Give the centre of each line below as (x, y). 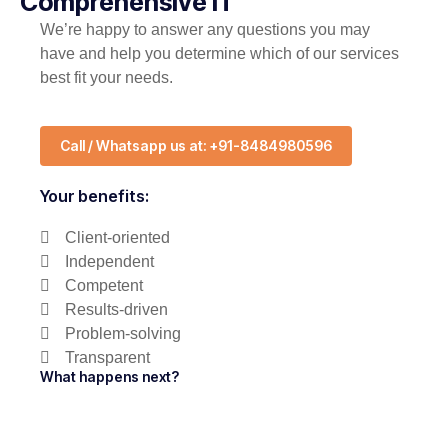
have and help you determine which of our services (219, 54)
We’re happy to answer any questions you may (205, 30)
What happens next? (109, 377)
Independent (109, 262)
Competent (104, 286)
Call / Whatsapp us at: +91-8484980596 (196, 146)
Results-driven (116, 310)
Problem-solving (123, 334)
